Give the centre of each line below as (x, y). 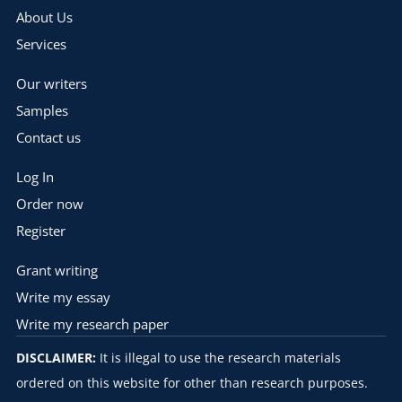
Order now (49, 204)
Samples (42, 110)
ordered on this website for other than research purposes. (192, 383)
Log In (35, 177)
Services (41, 44)
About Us (44, 17)
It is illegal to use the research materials (218, 358)
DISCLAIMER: (56, 358)
